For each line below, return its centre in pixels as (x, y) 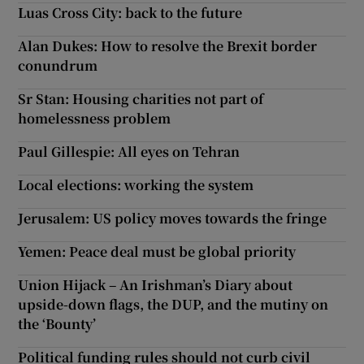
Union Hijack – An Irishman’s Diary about (156, 285)
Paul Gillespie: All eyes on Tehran (129, 152)
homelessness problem (95, 119)
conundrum (58, 66)
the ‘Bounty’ (57, 324)
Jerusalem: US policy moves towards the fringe (173, 219)
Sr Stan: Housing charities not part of (141, 99)
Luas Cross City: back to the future (130, 13)
